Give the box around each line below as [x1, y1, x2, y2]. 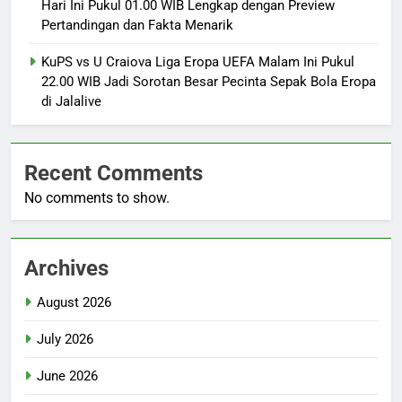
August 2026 [37, 294, 111, 311]
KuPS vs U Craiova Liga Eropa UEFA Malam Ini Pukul [41, 54, 354, 71]
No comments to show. [24, 189, 170, 207]
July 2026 [37, 331, 93, 348]
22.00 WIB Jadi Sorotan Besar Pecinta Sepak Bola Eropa [41, 74, 376, 91]
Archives [24, 256, 109, 282]
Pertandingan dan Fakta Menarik [41, 17, 233, 34]
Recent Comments [24, 161, 203, 187]
